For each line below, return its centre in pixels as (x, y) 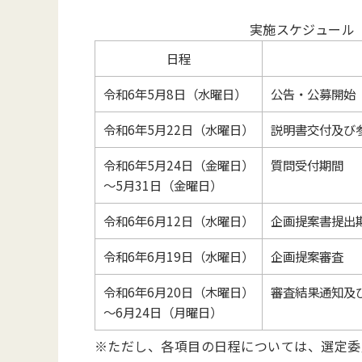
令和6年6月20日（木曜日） (178, 292)
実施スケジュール (302, 29)
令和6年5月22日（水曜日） (178, 129)
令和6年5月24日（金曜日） (178, 165)
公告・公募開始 (313, 94)
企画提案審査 (307, 256)
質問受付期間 (307, 165)
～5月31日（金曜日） (162, 185)
